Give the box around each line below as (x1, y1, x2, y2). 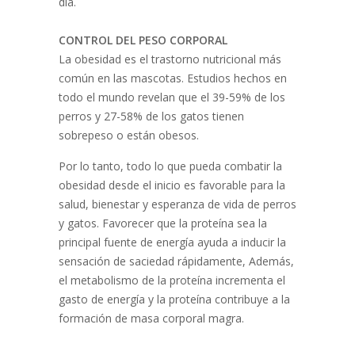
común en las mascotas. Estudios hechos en (59, 71, 287, 86)
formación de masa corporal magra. (59, 311, 244, 326)
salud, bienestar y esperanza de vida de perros (59, 197, 296, 212)
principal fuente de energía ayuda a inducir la (59, 235, 286, 250)
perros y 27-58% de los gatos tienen (59, 109, 244, 124)
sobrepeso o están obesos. (59, 128, 199, 143)
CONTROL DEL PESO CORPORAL (59, 32, 227, 48)
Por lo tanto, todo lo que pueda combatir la (59, 158, 282, 174)
